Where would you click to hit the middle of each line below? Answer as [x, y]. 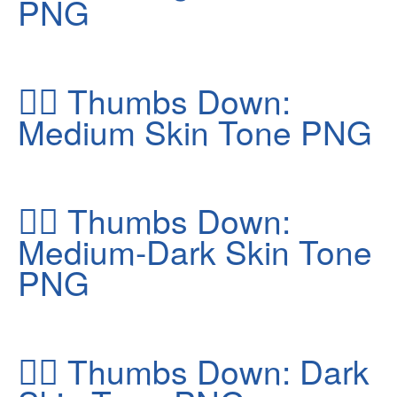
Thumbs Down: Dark [214, 371]
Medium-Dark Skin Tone [195, 251]
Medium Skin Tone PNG [195, 132]
